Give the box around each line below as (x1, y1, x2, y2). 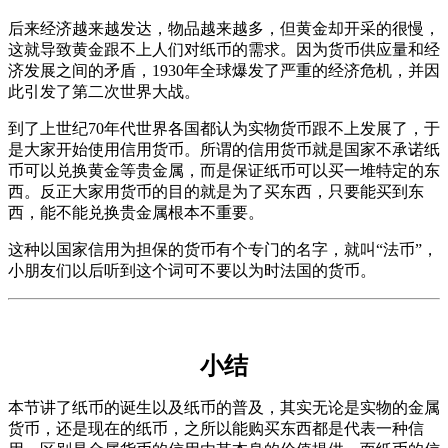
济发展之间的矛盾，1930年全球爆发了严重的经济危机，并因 (8, 61, 440, 79)
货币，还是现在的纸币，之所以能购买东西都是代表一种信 (8, 419, 424, 437)
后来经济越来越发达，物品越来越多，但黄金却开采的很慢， (8, 19, 440, 37)
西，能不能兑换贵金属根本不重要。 (8, 203, 264, 221)
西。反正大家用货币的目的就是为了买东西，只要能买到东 (8, 182, 424, 200)
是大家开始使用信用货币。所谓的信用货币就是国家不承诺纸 (8, 140, 440, 158)
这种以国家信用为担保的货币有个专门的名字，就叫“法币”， (8, 240, 438, 258)
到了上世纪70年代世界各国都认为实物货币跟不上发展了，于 (8, 119, 440, 137)
